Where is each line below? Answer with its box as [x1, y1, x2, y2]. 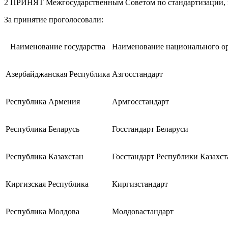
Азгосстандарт [112, 69, 163, 78]
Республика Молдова [6, 207, 79, 216]
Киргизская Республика [6, 179, 89, 188]
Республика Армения [6, 97, 80, 106]
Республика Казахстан [6, 152, 83, 161]
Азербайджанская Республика [6, 69, 110, 78]
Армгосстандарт [112, 97, 169, 106]
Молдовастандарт [112, 207, 174, 216]
